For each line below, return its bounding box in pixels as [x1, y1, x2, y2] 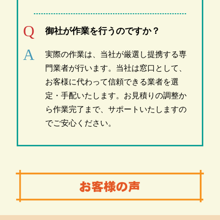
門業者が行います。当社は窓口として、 [45, 63, 187, 72]
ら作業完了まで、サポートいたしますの [45, 105, 187, 113]
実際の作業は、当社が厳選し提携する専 [45, 50, 187, 58]
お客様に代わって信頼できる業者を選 [45, 77, 179, 86]
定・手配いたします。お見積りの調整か [45, 91, 187, 100]
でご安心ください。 [45, 118, 116, 127]
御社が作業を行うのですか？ [45, 26, 160, 36]
